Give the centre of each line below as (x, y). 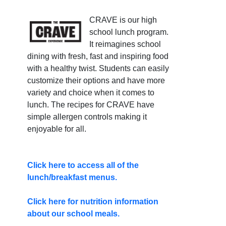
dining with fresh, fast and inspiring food (98, 56)
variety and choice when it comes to (91, 93)
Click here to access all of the (83, 165)
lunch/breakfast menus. (72, 178)
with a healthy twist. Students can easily (98, 69)
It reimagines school (125, 44)
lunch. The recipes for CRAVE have (91, 105)
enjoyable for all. (57, 129)
